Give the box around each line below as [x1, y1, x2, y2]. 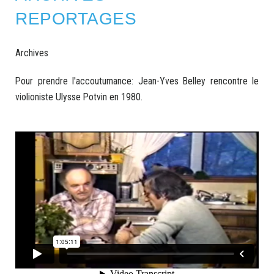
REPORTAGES [15, 9, 136, 28]
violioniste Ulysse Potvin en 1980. [15, 91, 143, 103]
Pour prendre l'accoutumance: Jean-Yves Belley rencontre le [15, 75, 259, 87]
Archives [15, 47, 48, 59]
